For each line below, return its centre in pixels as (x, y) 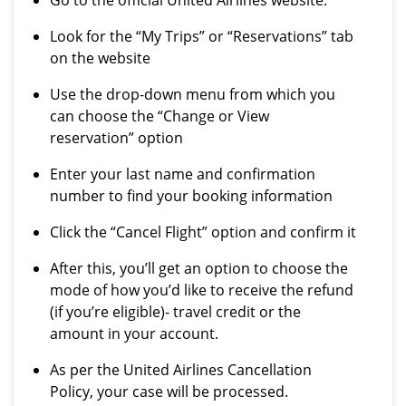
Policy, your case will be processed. (169, 391)
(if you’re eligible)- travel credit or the (175, 312)
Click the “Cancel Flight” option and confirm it (203, 232)
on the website (100, 58)
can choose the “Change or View (159, 116)
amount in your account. (134, 333)
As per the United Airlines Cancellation (181, 370)
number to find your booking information (191, 196)
